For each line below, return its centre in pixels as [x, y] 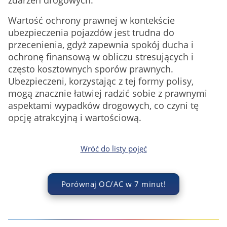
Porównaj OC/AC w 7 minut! [113, 184]
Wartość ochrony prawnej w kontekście [91, 20]
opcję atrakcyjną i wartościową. [75, 118]
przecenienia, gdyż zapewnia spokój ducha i [101, 45]
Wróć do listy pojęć [113, 148]
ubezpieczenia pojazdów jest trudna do [91, 32]
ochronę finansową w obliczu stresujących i [101, 57]
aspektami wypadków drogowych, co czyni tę [103, 105]
